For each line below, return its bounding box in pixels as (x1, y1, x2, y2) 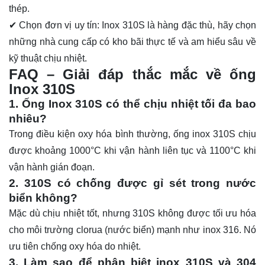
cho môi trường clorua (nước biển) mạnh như (9, 225, 203, 235)
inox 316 (202, 225, 239, 235)
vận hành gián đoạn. (9, 162, 95, 173)
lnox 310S (9, 81, 75, 98)
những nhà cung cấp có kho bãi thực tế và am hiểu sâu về (9, 37, 256, 47)
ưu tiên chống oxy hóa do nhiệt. (9, 241, 141, 252)
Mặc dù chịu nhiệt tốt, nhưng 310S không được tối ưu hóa (9, 208, 256, 219)
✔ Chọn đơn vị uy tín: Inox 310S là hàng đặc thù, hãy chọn (9, 20, 256, 31)
